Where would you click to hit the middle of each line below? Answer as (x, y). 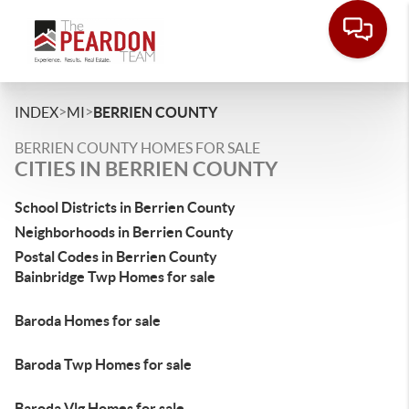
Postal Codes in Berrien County (116, 257)
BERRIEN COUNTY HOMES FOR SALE (137, 148)
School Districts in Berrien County (125, 207)
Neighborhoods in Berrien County (124, 232)
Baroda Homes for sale (88, 320)
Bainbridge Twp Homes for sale (115, 277)
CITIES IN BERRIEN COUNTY (146, 168)
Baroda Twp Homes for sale (103, 364)
